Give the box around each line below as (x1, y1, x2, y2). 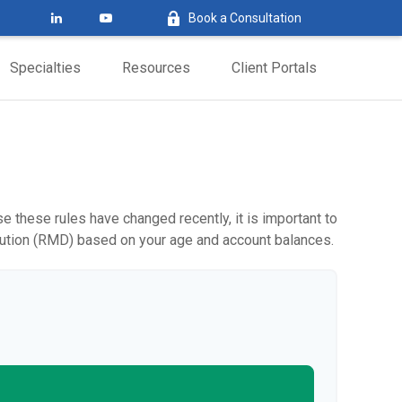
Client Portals (232, 58, 317, 76)
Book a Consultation (188, 10, 301, 25)
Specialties (10, 58, 81, 76)
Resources (122, 58, 190, 76)
